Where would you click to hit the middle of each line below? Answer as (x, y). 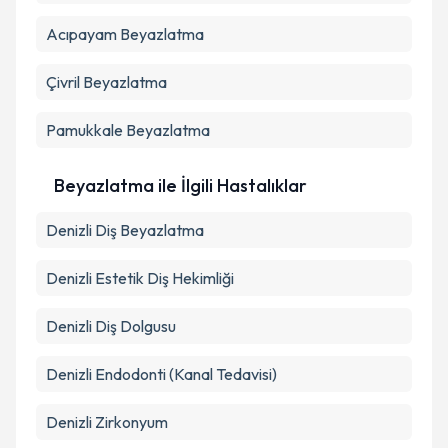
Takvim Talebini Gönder (238, 37)
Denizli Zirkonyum (107, 422)
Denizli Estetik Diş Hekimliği (140, 278)
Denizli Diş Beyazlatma (125, 230)
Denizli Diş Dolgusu (111, 326)
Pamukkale (84, 130)
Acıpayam (81, 34)
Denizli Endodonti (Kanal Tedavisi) (161, 374)
